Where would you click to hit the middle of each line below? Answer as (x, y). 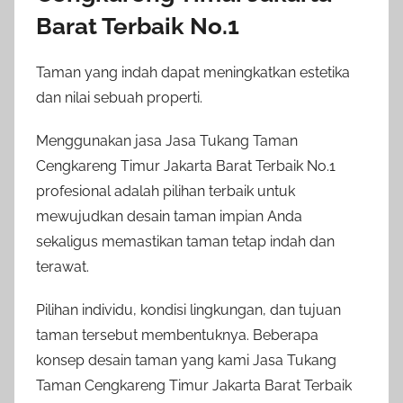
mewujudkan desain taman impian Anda (169, 216)
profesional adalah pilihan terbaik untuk (166, 191)
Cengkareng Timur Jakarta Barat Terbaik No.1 (186, 166)
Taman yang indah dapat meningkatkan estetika (193, 72)
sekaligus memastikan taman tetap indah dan (185, 241)
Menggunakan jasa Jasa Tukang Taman (167, 140)
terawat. (63, 266)
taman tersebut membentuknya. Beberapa (177, 335)
